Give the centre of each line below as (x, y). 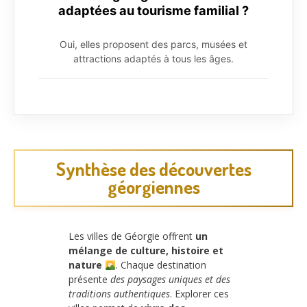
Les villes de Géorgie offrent (132, 236)
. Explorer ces (199, 294)
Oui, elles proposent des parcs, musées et (153, 45)
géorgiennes (153, 187)
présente (89, 280)
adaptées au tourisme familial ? (153, 11)
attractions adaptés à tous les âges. (153, 59)
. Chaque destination (161, 265)
